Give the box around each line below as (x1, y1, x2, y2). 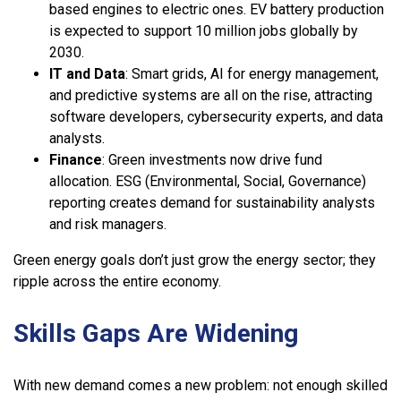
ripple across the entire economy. (13, 272, 221, 290)
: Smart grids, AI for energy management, (125, 64, 379, 82)
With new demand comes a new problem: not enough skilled (13, 376, 388, 394)
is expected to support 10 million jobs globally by (49, 21, 358, 39)
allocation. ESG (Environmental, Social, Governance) (49, 172, 366, 190)
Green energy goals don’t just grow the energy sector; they (13, 251, 376, 269)
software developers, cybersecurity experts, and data (49, 107, 383, 125)
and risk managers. (49, 215, 166, 233)
